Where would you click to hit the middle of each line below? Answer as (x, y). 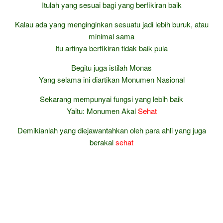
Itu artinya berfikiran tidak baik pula (111, 48)
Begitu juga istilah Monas (111, 67)
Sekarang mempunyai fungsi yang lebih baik (111, 99)
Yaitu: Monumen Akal (102, 111)
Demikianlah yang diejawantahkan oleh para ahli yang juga (111, 130)
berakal (103, 142)
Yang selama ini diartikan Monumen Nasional (111, 79)
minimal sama (111, 36)
